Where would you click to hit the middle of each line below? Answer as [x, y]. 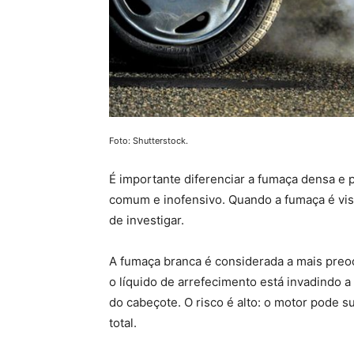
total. [123, 322]
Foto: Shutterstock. [149, 140]
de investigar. [147, 220]
